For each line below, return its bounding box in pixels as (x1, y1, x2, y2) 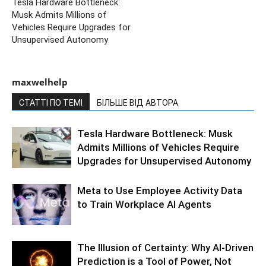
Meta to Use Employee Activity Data (77, 184, 242, 197)
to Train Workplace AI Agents (77, 198, 211, 210)
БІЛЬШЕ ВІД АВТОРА (97, 97, 178, 107)
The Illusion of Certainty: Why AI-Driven (77, 241, 254, 254)
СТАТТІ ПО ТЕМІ (19, 97, 83, 107)
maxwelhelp (12, 75, 68, 88)
